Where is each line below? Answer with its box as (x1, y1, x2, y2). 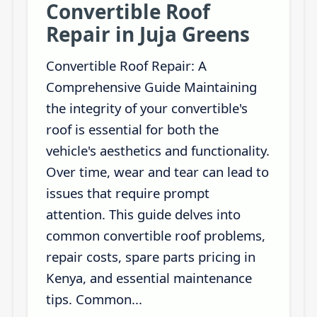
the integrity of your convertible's (45, 98, 248, 117)
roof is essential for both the (45, 120, 219, 138)
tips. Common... (45, 289, 142, 308)
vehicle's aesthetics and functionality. (45, 141, 270, 159)
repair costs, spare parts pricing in (45, 247, 255, 265)
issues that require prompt (45, 183, 209, 202)
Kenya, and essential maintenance (45, 268, 252, 287)
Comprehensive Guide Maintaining (45, 77, 257, 96)
